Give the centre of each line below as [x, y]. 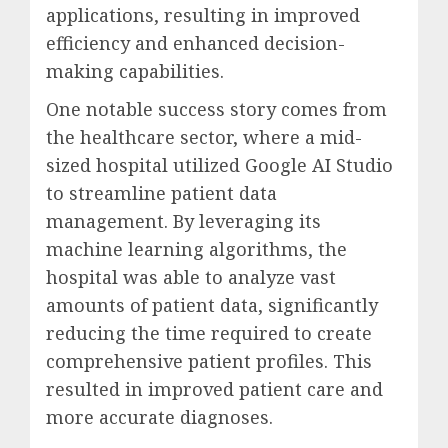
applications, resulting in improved [203, 15]
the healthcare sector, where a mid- [204, 137]
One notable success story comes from [216, 109]
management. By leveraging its [183, 221]
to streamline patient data [161, 193]
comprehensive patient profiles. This [209, 361]
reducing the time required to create [209, 333]
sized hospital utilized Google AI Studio [219, 165]
